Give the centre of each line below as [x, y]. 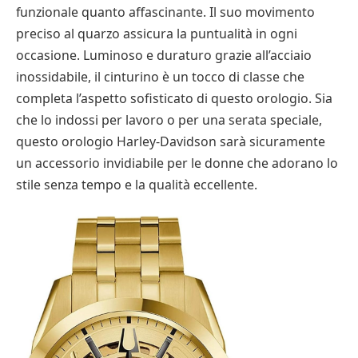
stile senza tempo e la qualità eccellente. [137, 185]
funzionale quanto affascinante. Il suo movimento [165, 12]
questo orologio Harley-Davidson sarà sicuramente [171, 141]
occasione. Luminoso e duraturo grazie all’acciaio [164, 55]
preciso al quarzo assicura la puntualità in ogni [157, 34]
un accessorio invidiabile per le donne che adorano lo [177, 163]
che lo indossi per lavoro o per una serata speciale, [169, 120]
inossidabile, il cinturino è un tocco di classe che [160, 77]
